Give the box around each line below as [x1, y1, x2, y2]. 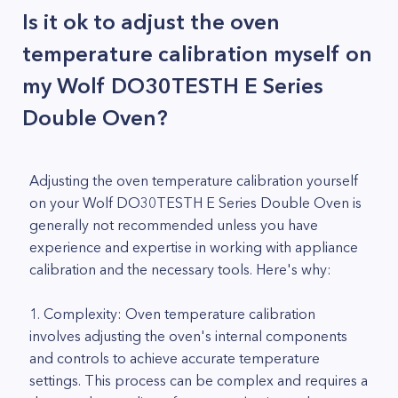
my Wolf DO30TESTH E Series [22, 73, 323, 99]
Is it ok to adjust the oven [22, 9, 280, 35]
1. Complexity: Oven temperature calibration [29, 305, 315, 322]
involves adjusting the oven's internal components [29, 327, 347, 345]
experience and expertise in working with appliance [29, 238, 358, 256]
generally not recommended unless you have [29, 216, 318, 234]
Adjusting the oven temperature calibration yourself [29, 171, 358, 189]
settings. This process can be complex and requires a [29, 371, 368, 389]
